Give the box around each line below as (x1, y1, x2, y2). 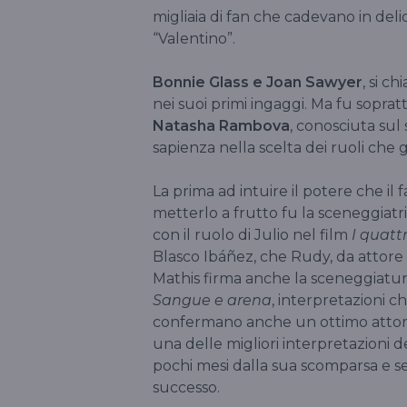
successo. (153, 378, 220, 396)
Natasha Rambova (153, 116, 290, 134)
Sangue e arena (153, 291, 272, 309)
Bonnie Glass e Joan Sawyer (153, 73, 362, 91)
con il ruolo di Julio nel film (153, 225, 348, 243)
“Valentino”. (153, 29, 235, 47)
